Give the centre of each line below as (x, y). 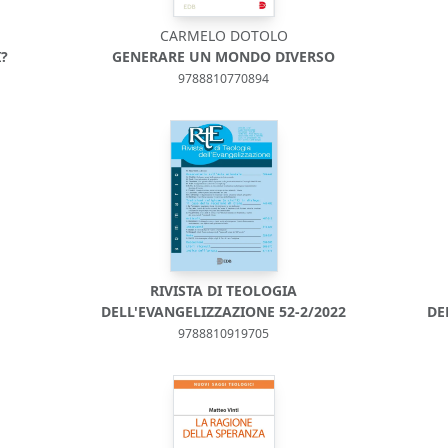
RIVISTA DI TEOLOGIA (224, 290)
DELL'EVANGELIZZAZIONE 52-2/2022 (224, 311)
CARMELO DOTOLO (223, 35)
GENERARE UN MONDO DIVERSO (224, 56)
